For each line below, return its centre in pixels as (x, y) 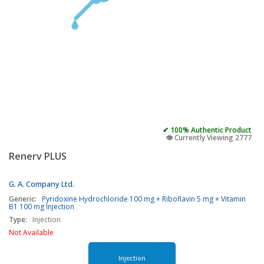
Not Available (31, 232)
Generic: (23, 199)
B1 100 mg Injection (42, 207)
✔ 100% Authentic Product (207, 130)
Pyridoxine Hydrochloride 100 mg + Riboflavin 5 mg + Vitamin (144, 199)
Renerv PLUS (38, 156)
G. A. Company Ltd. (42, 184)
